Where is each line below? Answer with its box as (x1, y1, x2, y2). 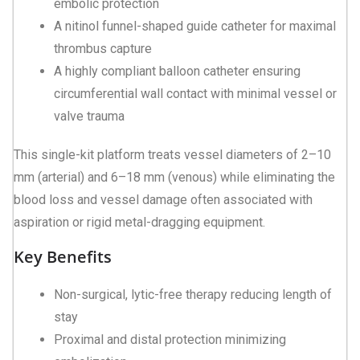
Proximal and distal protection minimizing (54, 331, 286, 347)
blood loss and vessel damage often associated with (14, 191, 313, 207)
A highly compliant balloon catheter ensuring (54, 63, 301, 79)
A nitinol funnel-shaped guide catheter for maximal (54, 18, 336, 34)
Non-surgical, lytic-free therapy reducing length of (54, 286, 332, 302)
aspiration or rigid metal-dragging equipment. (14, 214, 265, 230)
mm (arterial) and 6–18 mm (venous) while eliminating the (14, 169, 335, 185)
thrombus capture (54, 40, 152, 56)
